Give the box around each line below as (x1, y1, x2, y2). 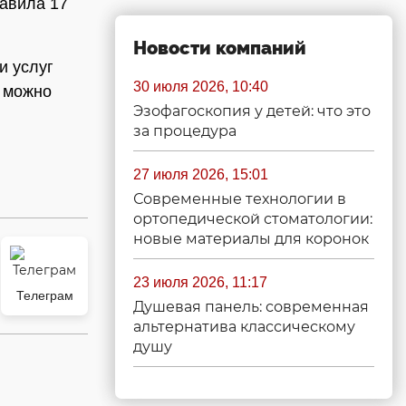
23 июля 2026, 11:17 (133, 275, 267, 290)
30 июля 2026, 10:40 (133, 79, 268, 94)
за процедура (133, 122, 237, 140)
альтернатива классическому (133, 318, 355, 335)
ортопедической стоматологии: (133, 210, 372, 227)
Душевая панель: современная (133, 298, 369, 315)
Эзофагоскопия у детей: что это (133, 102, 371, 120)
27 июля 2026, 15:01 (133, 167, 268, 182)
